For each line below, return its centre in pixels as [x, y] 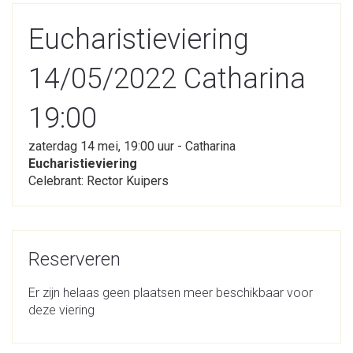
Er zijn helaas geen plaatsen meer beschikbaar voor [171, 293]
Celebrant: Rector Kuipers [98, 181]
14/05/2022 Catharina [167, 79]
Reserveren [74, 259]
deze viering [61, 310]
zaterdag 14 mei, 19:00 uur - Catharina [132, 146]
